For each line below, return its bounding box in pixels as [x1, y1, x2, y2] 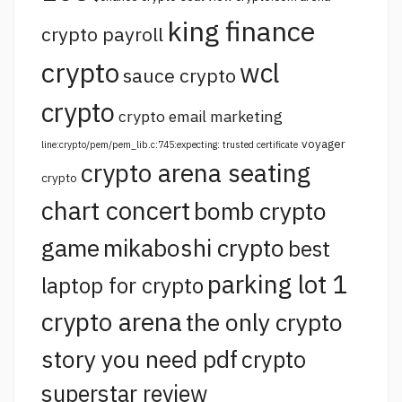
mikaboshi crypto [103, 232, 284, 264]
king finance [167, 13, 315, 49]
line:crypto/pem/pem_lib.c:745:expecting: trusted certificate [41, 138, 298, 152]
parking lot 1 [207, 267, 348, 301]
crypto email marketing [118, 106, 283, 127]
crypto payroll [41, 22, 163, 48]
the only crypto [186, 307, 343, 338]
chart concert [41, 194, 190, 228]
